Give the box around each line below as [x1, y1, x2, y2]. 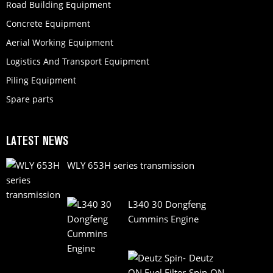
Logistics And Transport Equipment [6, 55, 149, 67]
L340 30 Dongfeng [128, 197, 206, 210]
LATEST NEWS [6, 133, 68, 147]
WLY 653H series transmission [67, 158, 194, 171]
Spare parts [6, 93, 54, 105]
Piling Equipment [6, 74, 76, 86]
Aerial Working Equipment [6, 36, 113, 48]
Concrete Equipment [6, 17, 90, 29]
